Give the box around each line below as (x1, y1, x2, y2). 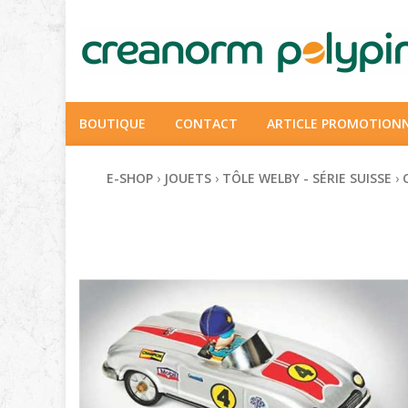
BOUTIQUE (79, 115, 146, 132)
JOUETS (164, 169, 211, 187)
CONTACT (175, 115, 238, 132)
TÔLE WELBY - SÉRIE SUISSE (222, 169, 392, 187)
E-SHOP (107, 169, 153, 187)
